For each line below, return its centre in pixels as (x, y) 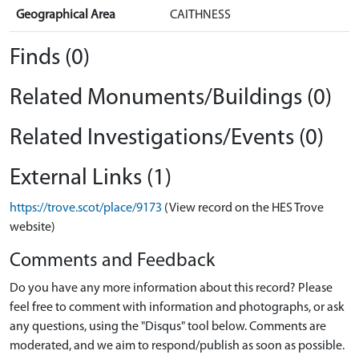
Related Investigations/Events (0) (167, 138)
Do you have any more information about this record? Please (171, 288)
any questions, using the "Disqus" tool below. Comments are (168, 327)
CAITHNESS (200, 15)
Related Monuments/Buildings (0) (171, 98)
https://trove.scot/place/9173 (86, 208)
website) (32, 228)
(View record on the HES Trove (244, 208)
